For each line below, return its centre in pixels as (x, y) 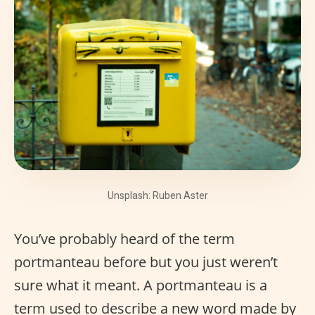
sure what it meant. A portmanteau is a (141, 285)
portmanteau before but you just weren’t (146, 262)
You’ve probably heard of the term (124, 239)
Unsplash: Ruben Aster (157, 196)
